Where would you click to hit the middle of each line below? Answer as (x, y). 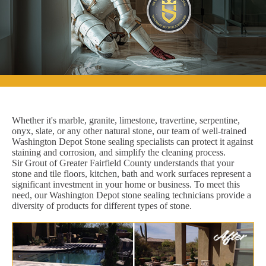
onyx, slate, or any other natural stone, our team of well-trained (129, 131)
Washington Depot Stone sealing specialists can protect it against (132, 141)
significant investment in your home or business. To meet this (126, 184)
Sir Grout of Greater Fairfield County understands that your (123, 163)
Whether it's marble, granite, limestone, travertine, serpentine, (126, 120)
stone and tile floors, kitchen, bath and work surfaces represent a (132, 173)
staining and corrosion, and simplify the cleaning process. (119, 152)
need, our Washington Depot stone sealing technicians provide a (132, 195)
